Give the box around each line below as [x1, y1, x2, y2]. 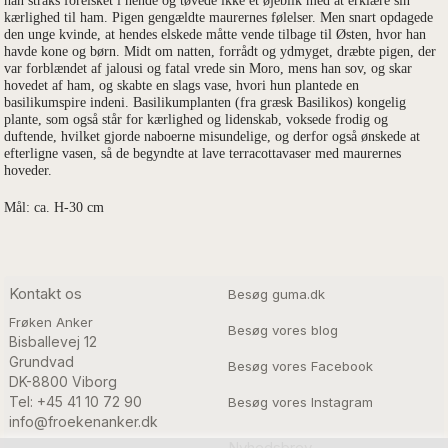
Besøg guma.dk [228, 285, 326, 302]
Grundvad [8, 352, 74, 370]
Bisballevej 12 [8, 332, 97, 350]
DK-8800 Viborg [8, 372, 117, 390]
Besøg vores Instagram [228, 393, 374, 410]
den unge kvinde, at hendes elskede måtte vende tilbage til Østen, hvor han [4, 26, 427, 42]
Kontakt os [8, 283, 82, 303]
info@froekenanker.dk [8, 412, 158, 430]
